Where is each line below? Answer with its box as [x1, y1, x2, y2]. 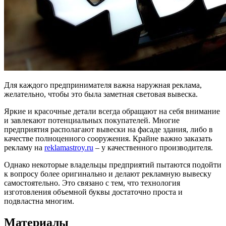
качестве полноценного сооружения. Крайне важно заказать [4, 134, 212, 143]
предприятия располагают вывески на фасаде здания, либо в [4, 125, 213, 134]
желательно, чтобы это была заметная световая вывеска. [4, 89, 198, 98]
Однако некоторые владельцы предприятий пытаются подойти [4, 160, 221, 169]
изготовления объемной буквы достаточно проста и [4, 187, 183, 196]
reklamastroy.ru [44, 143, 93, 152]
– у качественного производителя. [93, 143, 213, 152]
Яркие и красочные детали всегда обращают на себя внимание [4, 106, 220, 116]
